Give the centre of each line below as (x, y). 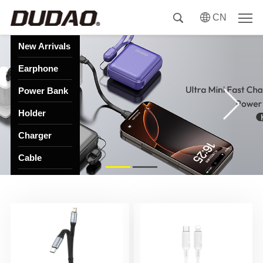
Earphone (38, 68)
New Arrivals (44, 46)
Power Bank (43, 91)
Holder (32, 113)
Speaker (35, 202)
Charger (35, 135)
